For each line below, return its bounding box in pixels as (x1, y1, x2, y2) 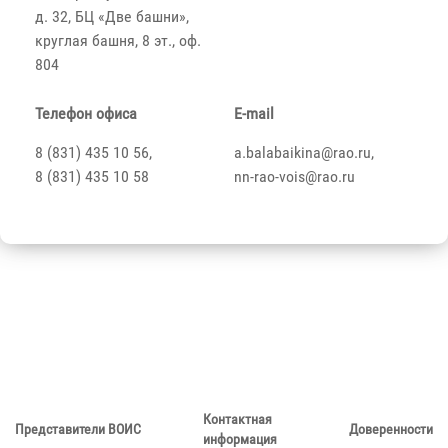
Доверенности (349, 421, 433, 438)
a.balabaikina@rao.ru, (234, 143, 374, 163)
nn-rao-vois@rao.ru (234, 167, 355, 187)
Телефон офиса (35, 104, 137, 124)
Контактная (203, 411, 272, 428)
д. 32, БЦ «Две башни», (35, 7, 189, 27)
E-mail (234, 104, 274, 124)
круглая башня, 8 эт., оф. (35, 31, 201, 51)
